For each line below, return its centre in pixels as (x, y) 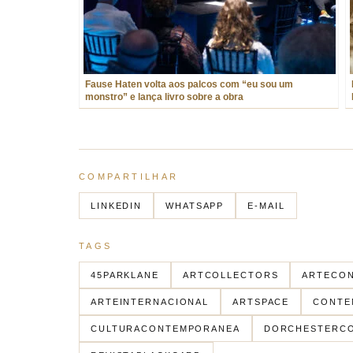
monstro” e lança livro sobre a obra (164, 97)
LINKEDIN (117, 206)
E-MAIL (266, 206)
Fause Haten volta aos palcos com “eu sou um (189, 84)
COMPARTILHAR (129, 176)
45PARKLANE (125, 275)
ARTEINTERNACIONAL (150, 302)
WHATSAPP (195, 206)
